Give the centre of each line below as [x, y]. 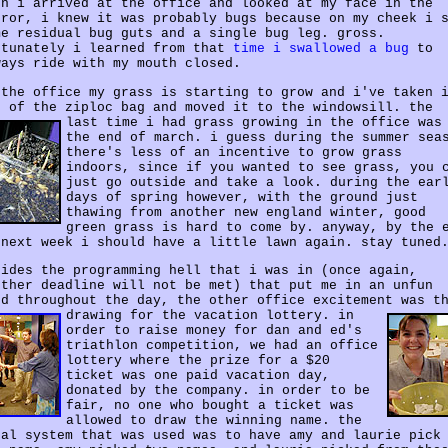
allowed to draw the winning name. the [214, 420]
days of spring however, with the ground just [242, 197]
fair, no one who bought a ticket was [210, 405]
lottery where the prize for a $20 [198, 360]
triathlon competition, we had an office [222, 345]
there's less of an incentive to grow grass [234, 152]
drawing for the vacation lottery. [202, 315]
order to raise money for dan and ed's [214, 330]
